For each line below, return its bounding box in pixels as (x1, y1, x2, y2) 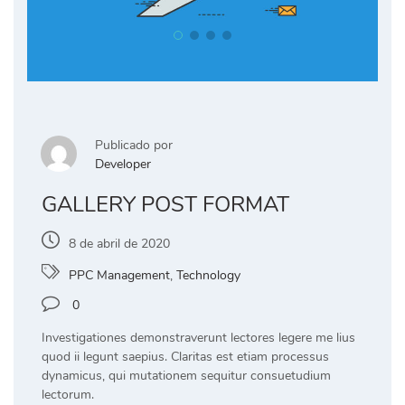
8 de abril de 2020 (69, 235, 170, 253)
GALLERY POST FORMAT (42, 190, 289, 220)
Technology (176, 267, 240, 285)
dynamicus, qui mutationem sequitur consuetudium (42, 367, 331, 385)
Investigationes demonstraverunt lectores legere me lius (42, 329, 355, 347)
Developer (95, 155, 151, 174)
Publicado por (95, 137, 173, 155)
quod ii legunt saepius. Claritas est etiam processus (42, 348, 329, 366)
